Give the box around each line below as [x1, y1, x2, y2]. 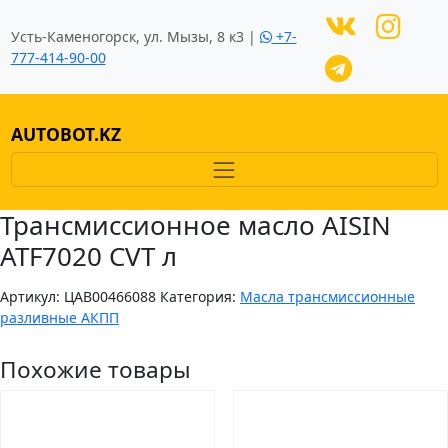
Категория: [160, 287, 240, 306]
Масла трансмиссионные [240, 287, 415, 306]
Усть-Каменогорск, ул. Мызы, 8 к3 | [10, 27, 260, 46]
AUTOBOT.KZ [10, 122, 121, 147]
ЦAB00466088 [64, 287, 156, 306]
